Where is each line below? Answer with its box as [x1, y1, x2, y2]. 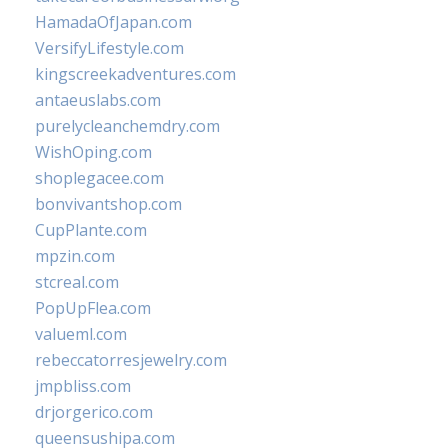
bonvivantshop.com [35, 193, 182, 215]
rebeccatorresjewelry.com [35, 349, 227, 371]
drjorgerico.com [35, 401, 153, 423]
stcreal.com [35, 271, 119, 293]
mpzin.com [35, 245, 115, 267]
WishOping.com [35, 141, 152, 163]
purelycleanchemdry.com [35, 115, 220, 137]
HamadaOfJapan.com [35, 11, 192, 33]
